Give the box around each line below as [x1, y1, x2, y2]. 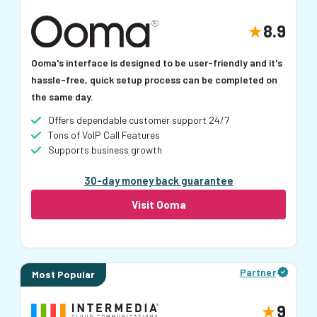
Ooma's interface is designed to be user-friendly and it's [31, 56, 282, 69]
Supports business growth [48, 143, 162, 156]
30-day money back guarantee [83, 173, 234, 187]
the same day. [31, 90, 93, 103]
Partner [239, 265, 276, 278]
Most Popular [32, 268, 95, 280]
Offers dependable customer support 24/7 [48, 113, 229, 126]
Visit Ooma [131, 197, 186, 211]
